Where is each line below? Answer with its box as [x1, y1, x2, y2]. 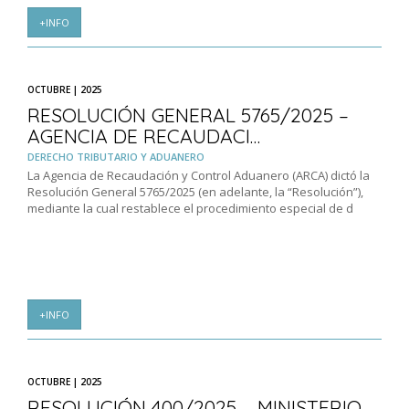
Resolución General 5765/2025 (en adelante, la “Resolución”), [27, 184, 363, 201]
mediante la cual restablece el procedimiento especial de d [27, 200, 353, 217]
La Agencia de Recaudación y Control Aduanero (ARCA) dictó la [27, 167, 370, 184]
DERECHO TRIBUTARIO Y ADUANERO [27, 150, 204, 164]
